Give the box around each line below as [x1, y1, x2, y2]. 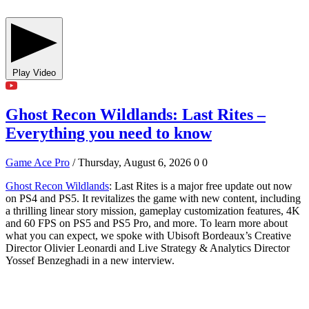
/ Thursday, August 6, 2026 [72, 157, 191, 169]
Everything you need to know [6, 124, 212, 143]
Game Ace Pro [6, 157, 70, 169]
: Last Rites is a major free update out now [109, 180, 292, 192]
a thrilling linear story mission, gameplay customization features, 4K [6, 205, 300, 217]
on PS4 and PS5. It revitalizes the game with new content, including [6, 192, 301, 205]
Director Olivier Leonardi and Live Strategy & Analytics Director [6, 242, 290, 255]
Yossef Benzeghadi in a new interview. [6, 255, 175, 267]
